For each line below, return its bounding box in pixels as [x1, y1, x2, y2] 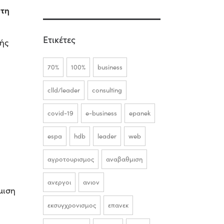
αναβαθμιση [106, 154, 142, 163]
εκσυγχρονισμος [47, 200, 96, 209]
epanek [129, 108, 150, 117]
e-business [85, 108, 117, 117]
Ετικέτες [43, 33, 75, 45]
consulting [92, 85, 122, 94]
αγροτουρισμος [47, 154, 94, 163]
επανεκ [108, 200, 128, 209]
